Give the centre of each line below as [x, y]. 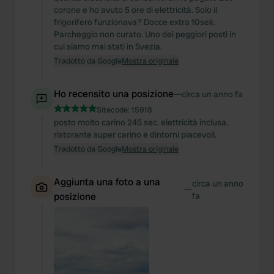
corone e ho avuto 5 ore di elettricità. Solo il [135, 10]
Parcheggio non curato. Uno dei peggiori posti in [145, 34]
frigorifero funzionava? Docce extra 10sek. [135, 22]
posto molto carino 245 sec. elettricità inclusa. [141, 122]
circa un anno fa [212, 94]
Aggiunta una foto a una [107, 182]
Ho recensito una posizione [114, 94]
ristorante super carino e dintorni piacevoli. [135, 135]
